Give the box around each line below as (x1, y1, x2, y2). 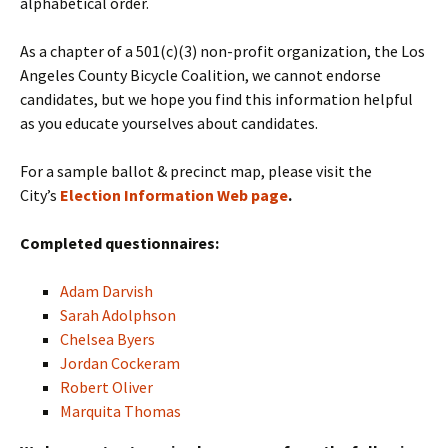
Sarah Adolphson (60, 305, 176, 325)
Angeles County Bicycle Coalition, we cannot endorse (20, 65, 381, 85)
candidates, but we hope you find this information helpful (20, 89, 413, 109)
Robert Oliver (60, 377, 153, 397)
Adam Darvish (60, 281, 153, 301)
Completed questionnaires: (20, 233, 219, 253)
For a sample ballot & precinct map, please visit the (20, 161, 372, 181)
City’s (20, 185, 60, 205)
